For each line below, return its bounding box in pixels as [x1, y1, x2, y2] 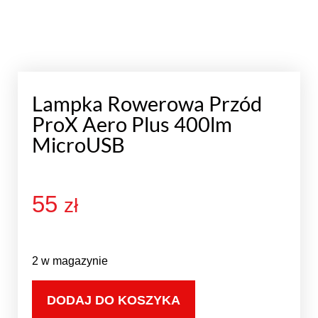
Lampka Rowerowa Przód [32, 91, 262, 116]
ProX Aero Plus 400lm [32, 111, 232, 137]
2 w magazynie [32, 255, 108, 268]
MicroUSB [32, 132, 125, 158]
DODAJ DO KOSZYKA [47, 292, 180, 307]
